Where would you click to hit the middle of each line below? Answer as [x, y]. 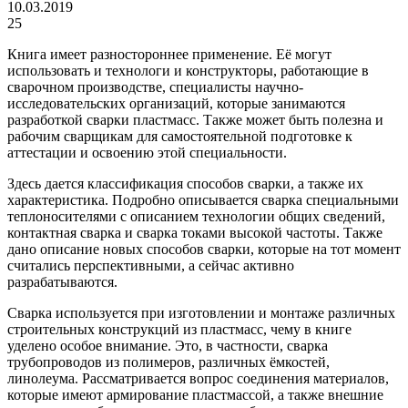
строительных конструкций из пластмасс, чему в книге [179, 329]
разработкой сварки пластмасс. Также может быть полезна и [195, 119]
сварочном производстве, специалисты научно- [155, 87]
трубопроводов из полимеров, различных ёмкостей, [168, 362]
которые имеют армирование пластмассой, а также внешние [195, 394]
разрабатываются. [62, 281]
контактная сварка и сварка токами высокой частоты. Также [195, 232]
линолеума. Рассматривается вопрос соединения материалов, [198, 378]
